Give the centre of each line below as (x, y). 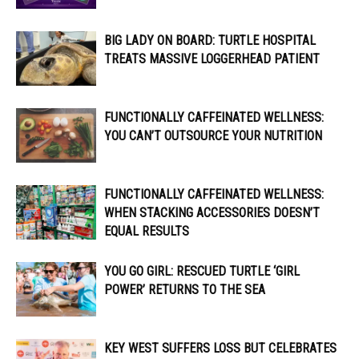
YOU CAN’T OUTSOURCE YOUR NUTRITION (213, 135)
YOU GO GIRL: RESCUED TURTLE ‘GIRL (202, 271)
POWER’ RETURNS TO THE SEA (185, 289)
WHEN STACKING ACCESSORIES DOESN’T (212, 212)
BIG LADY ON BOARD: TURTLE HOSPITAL (210, 40)
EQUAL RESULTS (147, 231)
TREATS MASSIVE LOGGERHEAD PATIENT (212, 58)
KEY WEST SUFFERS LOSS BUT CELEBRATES (220, 348)
